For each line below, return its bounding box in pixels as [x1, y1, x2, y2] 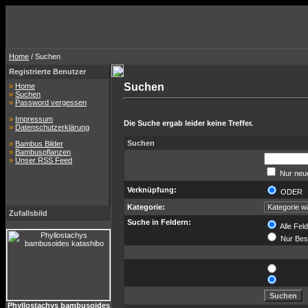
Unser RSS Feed [15, 156, 72, 164]
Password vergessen [15, 98, 87, 107]
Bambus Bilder [15, 140, 63, 148]
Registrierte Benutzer [9, 67, 86, 76]
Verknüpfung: [127, 186, 177, 194]
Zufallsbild [9, 209, 47, 217]
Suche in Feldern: [127, 218, 191, 226]
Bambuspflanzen [15, 148, 71, 156]
